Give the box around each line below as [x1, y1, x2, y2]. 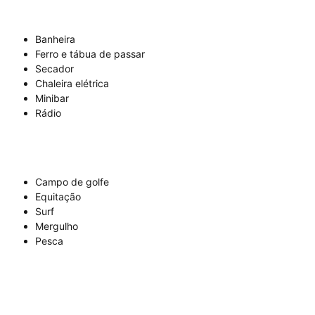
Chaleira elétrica [35, 77, 109, 90]
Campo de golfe [35, 176, 109, 188]
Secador [35, 63, 74, 75]
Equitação [35, 191, 81, 203]
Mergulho [35, 220, 78, 233]
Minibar [35, 92, 69, 105]
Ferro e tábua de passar [35, 48, 145, 60]
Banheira [35, 33, 75, 46]
